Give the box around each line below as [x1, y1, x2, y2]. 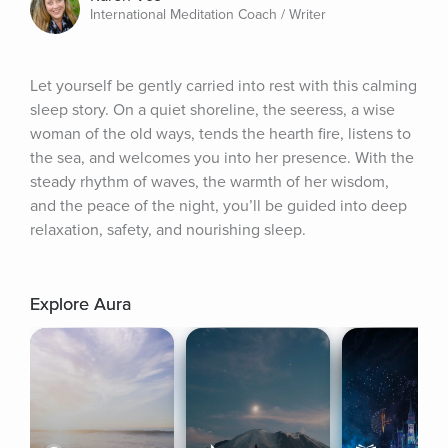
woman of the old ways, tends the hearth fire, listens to [30, 124, 411, 144]
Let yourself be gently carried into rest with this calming [30, 76, 417, 96]
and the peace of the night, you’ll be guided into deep [30, 196, 407, 216]
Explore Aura [30, 293, 131, 315]
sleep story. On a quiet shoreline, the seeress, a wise [30, 100, 395, 120]
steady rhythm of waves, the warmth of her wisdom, [30, 172, 389, 192]
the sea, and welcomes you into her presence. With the [30, 148, 414, 168]
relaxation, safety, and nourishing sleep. [30, 220, 306, 240]
